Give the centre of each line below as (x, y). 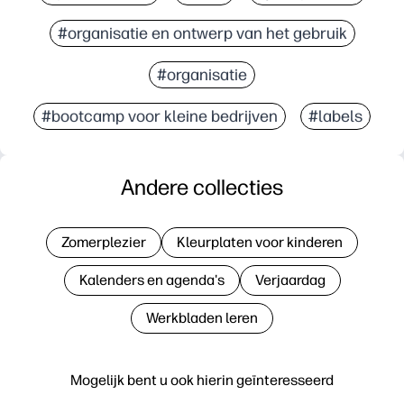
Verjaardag (290, 280)
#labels (335, 116)
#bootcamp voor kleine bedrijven (160, 116)
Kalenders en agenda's (151, 280)
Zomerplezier (104, 242)
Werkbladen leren (202, 317)
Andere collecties (202, 187)
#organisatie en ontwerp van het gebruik (202, 33)
